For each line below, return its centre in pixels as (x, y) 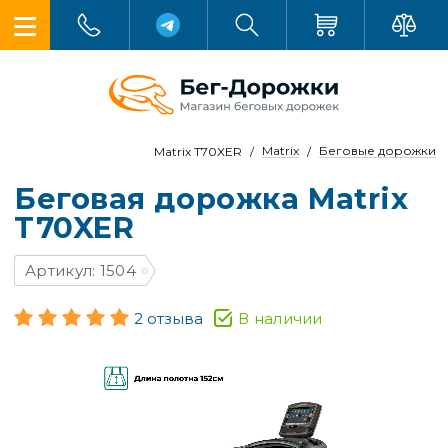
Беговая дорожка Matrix (211, 198)
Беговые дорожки (377, 150)
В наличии (280, 318)
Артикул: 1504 (80, 270)
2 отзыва (168, 318)
